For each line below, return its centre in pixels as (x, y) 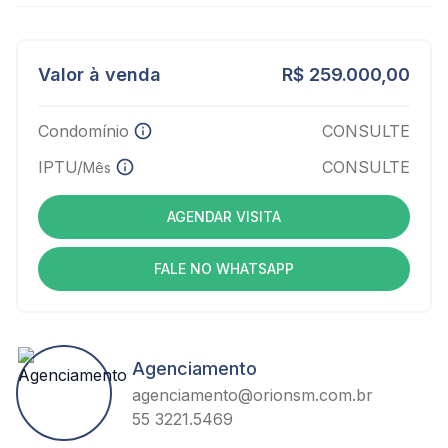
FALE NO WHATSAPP (224, 268)
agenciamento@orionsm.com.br (252, 395)
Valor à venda (99, 74)
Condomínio (83, 131)
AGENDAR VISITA (224, 216)
